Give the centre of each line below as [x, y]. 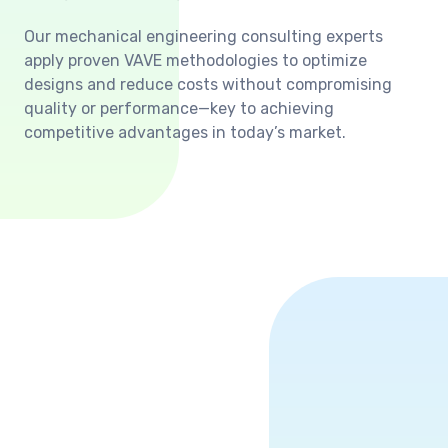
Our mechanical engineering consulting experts [203, 36]
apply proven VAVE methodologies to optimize [195, 60]
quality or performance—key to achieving [179, 108]
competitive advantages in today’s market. [185, 132]
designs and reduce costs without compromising [208, 84]
